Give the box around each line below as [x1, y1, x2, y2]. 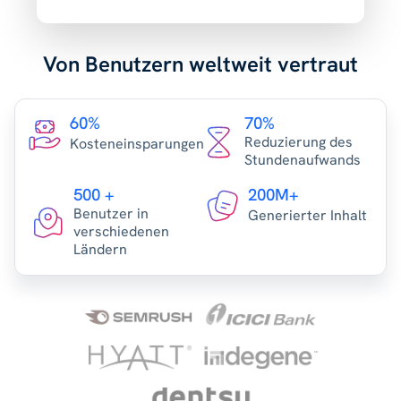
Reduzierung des [244, 132, 353, 152]
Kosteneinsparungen [69, 134, 204, 154]
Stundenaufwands [244, 150, 361, 170]
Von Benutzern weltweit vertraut [43, 50, 358, 79]
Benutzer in [73, 204, 149, 224]
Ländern [73, 240, 127, 260]
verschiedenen [73, 222, 169, 242]
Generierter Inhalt [248, 206, 367, 226]
